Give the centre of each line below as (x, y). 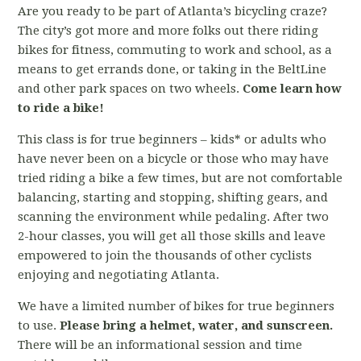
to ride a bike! (61, 108)
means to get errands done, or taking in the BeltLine (172, 70)
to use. (39, 326)
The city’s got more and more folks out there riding (168, 31)
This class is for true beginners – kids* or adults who (172, 140)
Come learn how (293, 89)
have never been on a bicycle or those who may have (174, 159)
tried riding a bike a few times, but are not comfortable (180, 178)
